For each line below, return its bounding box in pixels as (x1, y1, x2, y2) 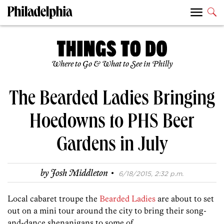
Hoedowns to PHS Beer (29, 112, 194, 134)
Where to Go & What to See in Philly (51, 59, 172, 69)
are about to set (155, 193, 214, 203)
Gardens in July (56, 135, 168, 157)
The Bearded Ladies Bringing (9, 89, 215, 111)
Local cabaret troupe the (7, 193, 99, 203)
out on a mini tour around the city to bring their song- (7, 205, 206, 215)
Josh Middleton (50, 168, 108, 179)
